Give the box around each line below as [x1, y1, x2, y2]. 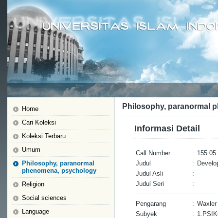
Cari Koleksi [22, 119, 56, 126]
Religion [22, 181, 44, 188]
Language [22, 208, 49, 215]
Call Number [136, 149, 170, 157]
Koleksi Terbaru [22, 132, 66, 140]
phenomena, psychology [22, 167, 96, 174]
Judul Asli [136, 170, 163, 177]
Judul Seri [136, 180, 164, 187]
